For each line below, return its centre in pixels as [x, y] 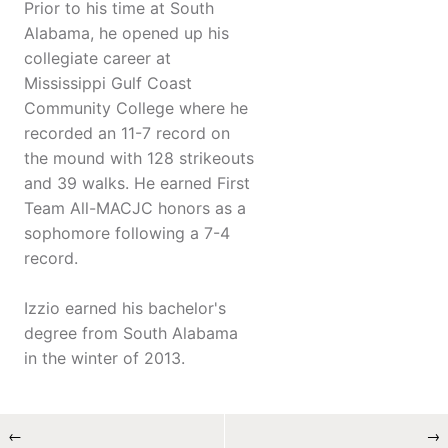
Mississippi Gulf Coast [108, 83]
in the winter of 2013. [104, 358]
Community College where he [136, 108]
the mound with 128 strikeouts [139, 158]
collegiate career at [97, 58]
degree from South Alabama [131, 333]
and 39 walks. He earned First [137, 183]
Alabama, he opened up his [126, 33]
